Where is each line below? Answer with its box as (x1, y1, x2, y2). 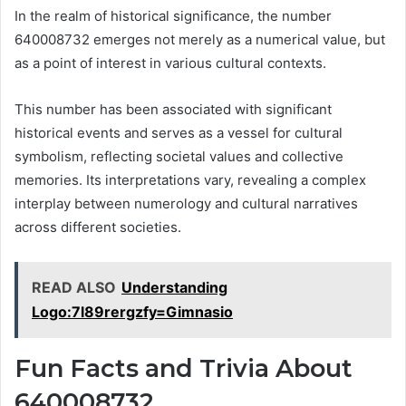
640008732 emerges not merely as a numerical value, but (14, 30, 385, 48)
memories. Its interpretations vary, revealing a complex (14, 170, 366, 188)
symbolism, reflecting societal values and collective (14, 147, 343, 165)
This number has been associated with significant (14, 100, 332, 118)
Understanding (121, 277, 227, 296)
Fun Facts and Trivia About (14, 353, 353, 383)
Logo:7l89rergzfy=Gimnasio (32, 302, 233, 321)
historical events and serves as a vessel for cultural (14, 123, 343, 141)
